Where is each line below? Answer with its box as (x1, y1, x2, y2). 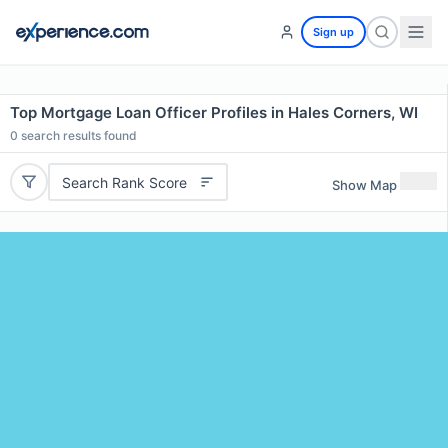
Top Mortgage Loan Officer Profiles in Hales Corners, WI (10, 103, 418, 122)
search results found (18, 128, 137, 143)
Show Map (332, 176, 397, 193)
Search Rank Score (61, 173, 187, 191)
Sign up (313, 25, 354, 39)
